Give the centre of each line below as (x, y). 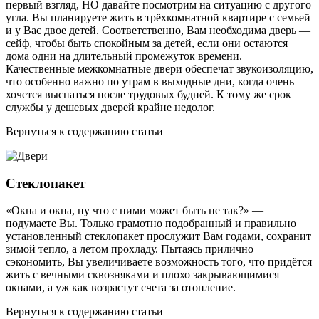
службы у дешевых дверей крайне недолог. (110, 107)
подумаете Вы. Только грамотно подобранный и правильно (151, 224)
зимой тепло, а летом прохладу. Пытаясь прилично (130, 249)
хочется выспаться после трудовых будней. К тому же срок (148, 94)
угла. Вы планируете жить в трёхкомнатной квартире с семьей (158, 17)
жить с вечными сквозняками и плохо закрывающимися (142, 275)
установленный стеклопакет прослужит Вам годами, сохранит (158, 236)
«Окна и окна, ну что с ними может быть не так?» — (135, 211)
